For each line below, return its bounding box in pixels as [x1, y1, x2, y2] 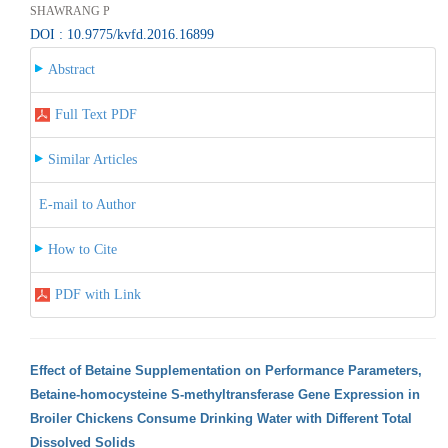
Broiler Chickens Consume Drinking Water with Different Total [29, 410, 412, 426]
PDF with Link [54, 286, 141, 302]
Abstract [47, 61, 95, 77]
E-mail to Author [38, 196, 136, 212]
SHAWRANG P [29, 3, 110, 18]
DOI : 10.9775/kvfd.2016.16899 [29, 26, 214, 42]
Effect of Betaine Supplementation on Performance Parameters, [29, 362, 422, 378]
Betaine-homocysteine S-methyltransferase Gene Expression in [29, 386, 420, 402]
